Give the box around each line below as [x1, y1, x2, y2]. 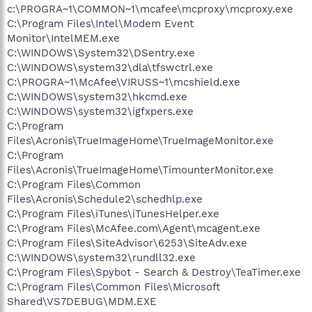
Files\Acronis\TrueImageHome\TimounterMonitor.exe [7, 163, 274, 176]
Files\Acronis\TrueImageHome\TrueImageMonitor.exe [7, 134, 274, 147]
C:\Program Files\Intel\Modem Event [7, 17, 194, 30]
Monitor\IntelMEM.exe [7, 31, 120, 45]
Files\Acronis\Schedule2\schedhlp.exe [7, 192, 203, 205]
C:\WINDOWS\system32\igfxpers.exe [7, 104, 194, 118]
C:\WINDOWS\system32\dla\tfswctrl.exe [7, 61, 213, 74]
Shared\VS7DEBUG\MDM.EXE [7, 295, 157, 308]
